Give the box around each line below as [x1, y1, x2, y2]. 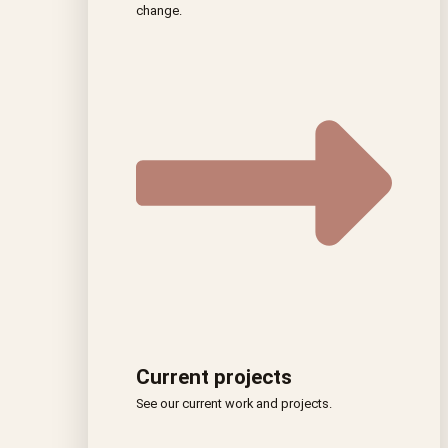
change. [136, 2, 182, 18]
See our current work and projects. [136, 396, 332, 412]
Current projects [136, 365, 292, 390]
